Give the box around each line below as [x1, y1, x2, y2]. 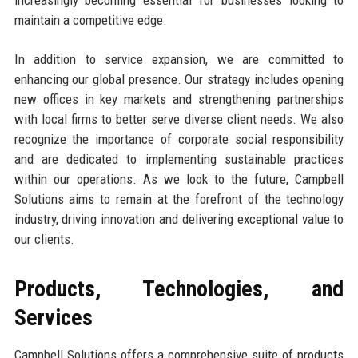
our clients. [14, 230, 74, 247]
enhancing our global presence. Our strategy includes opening [14, 70, 344, 87]
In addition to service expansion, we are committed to [14, 50, 344, 67]
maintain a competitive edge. [14, 11, 167, 28]
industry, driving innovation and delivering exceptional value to [14, 210, 344, 227]
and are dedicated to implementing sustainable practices [14, 150, 344, 167]
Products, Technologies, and [14, 275, 344, 302]
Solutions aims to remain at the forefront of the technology [14, 190, 344, 207]
